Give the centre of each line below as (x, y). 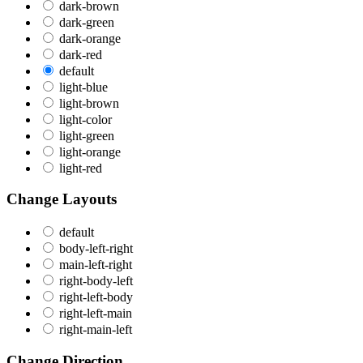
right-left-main (96, 314)
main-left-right (96, 265)
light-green (87, 135)
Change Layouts (62, 199)
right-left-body (96, 297)
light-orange (90, 152)
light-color (85, 119)
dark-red (81, 54)
